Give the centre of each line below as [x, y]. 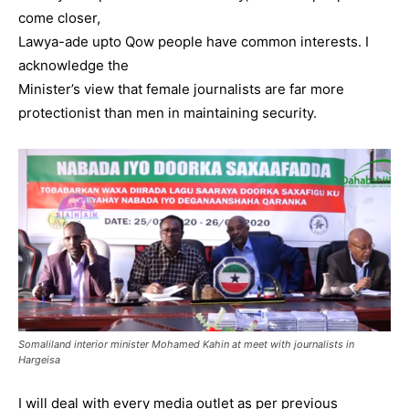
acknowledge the [73, 65]
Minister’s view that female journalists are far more [181, 89]
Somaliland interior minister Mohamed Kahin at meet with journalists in [186, 344]
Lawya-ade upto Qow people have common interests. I [194, 41]
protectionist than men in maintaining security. [168, 112]
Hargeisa [39, 359]
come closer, [59, 17]
